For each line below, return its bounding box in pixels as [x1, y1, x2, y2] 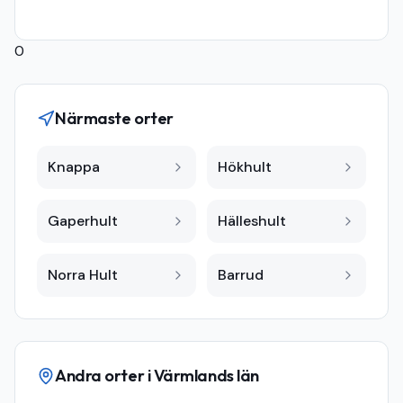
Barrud [218, 265, 264, 284]
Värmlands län [153, 365, 259, 386]
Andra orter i [55, 365, 154, 386]
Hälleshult [218, 211, 286, 230]
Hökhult [218, 157, 272, 176]
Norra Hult [48, 265, 118, 284]
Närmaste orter [55, 108, 174, 129]
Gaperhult [48, 211, 118, 230]
